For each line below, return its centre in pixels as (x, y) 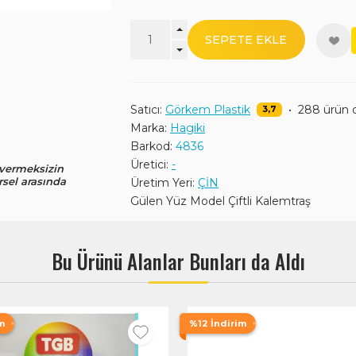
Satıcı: (146, 110)
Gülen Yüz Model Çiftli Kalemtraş (221, 201)
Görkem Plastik (208, 110)
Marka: (149, 128)
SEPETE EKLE (246, 40)
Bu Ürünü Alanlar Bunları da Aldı (178, 261)
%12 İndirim (218, 323)
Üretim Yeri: (163, 183)
